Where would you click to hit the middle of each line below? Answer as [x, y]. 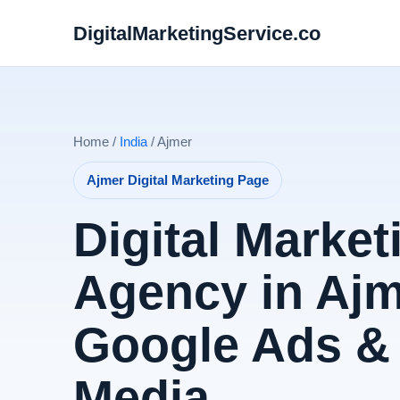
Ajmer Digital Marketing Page [178, 180]
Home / [96, 142]
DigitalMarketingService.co [197, 33]
